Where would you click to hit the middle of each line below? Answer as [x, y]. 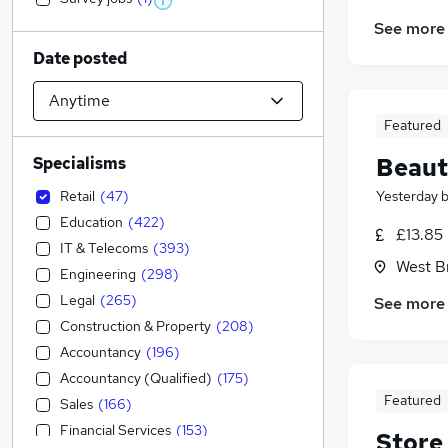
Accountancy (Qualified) [136, 378]
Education [91, 222]
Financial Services [115, 430]
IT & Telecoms [104, 248]
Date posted [80, 58]
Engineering [98, 274]
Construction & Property [135, 326]
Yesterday [407, 196]
